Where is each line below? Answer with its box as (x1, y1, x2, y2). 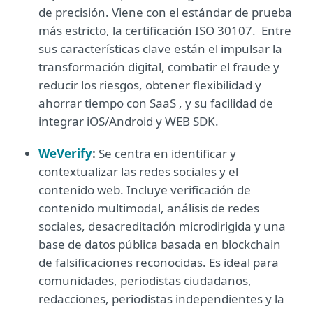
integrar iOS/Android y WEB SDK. (38, 113, 219, 129)
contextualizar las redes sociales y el (38, 163, 238, 180)
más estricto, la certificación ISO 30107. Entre (38, 22, 291, 38)
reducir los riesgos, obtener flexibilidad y (38, 77, 261, 93)
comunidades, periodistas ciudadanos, (38, 272, 252, 289)
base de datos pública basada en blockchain (38, 236, 281, 252)
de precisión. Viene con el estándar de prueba (38, 4, 292, 20)
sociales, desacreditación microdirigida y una (38, 218, 286, 234)
